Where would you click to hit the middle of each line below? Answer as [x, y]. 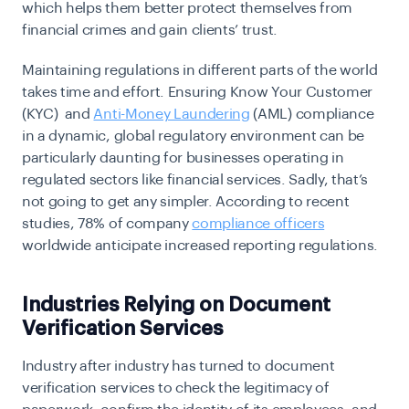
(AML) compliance [312, 115]
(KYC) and [58, 115]
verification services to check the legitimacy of [176, 388]
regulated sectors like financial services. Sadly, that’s [195, 180]
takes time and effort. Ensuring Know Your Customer [197, 93]
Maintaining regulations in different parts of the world [200, 71]
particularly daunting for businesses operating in [183, 158]
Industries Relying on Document [176, 305]
